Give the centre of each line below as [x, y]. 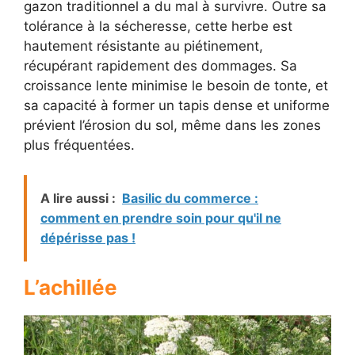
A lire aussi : [78, 198]
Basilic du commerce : [190, 198]
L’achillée [71, 288]
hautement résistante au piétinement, [143, 46]
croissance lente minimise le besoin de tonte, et [176, 85]
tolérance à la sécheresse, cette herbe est [158, 26]
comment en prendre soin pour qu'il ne [161, 218]
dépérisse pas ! [88, 238]
